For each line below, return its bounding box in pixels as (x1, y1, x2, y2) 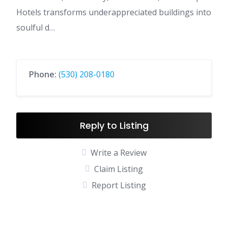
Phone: (29, 69, 59, 80)
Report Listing (91, 180, 146, 191)
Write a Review (91, 147, 147, 158)
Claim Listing (94, 163, 143, 175)
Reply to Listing (79, 119, 149, 132)
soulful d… (16, 22, 55, 33)
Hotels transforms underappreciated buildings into (16, 7, 211, 18)
